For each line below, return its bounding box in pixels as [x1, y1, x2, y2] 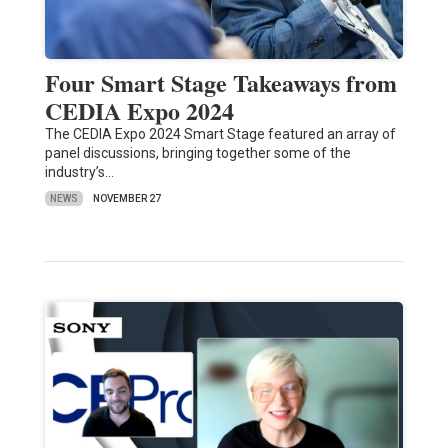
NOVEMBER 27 [92, 193, 161, 205]
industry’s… [44, 164, 114, 181]
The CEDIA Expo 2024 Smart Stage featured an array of [44, 126, 396, 143]
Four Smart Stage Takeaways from [44, 65, 397, 101]
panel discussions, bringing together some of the [44, 145, 351, 162]
